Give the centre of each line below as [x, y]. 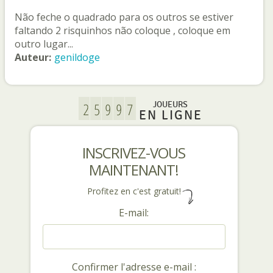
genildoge [77, 58]
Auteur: [33, 58]
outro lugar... [44, 44]
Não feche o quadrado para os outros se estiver [124, 17]
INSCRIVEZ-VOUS [134, 153]
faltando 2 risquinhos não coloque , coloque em [122, 31]
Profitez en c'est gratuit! [134, 191]
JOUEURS [171, 105]
